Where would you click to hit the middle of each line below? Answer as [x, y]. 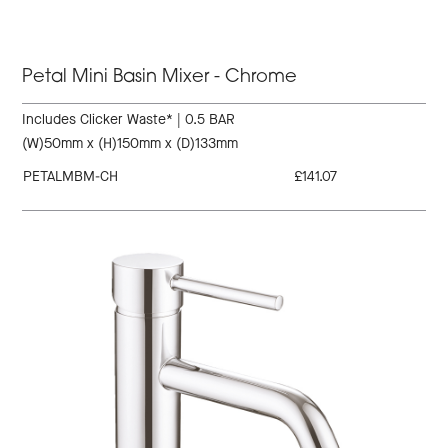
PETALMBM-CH [71, 177]
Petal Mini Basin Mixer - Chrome [160, 78]
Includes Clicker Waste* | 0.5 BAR [129, 120]
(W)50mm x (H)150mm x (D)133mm [130, 144]
